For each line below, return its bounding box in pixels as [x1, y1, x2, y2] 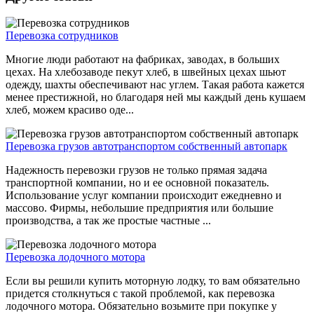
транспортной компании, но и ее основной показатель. [6, 177, 269, 189]
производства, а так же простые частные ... [6, 214, 211, 227]
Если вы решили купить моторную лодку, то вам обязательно [6, 275, 300, 287]
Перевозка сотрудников [6, 29, 118, 42]
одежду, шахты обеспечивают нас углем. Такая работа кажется [6, 78, 304, 91]
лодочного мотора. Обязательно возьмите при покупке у [6, 300, 277, 313]
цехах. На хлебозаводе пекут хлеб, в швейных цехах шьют [6, 66, 286, 78]
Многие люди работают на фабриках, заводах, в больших [6, 53, 280, 66]
